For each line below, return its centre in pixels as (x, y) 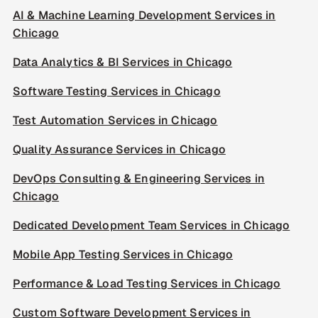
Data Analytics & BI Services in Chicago (123, 62)
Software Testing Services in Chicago (117, 91)
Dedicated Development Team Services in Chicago (152, 225)
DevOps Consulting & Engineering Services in (139, 179)
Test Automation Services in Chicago (115, 120)
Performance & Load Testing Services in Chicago (147, 284)
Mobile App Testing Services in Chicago (123, 254)
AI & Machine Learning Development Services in (144, 15)
